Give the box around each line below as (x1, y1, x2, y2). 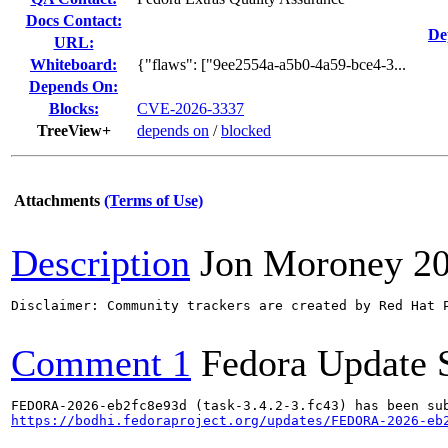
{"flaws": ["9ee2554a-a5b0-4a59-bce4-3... (137, 56, 406, 73)
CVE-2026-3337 (137, 100, 244, 117)
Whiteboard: (30, 56, 117, 73)
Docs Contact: (25, 12, 122, 29)
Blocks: (48, 100, 99, 117)
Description (11, 242, 190, 284)
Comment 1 (11, 342, 191, 384)
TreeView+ (36, 122, 111, 139)
